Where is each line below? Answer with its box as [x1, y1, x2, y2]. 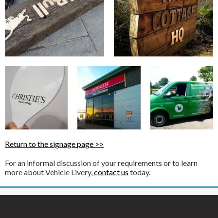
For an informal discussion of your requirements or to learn [5, 158, 198, 167]
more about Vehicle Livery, [5, 167, 92, 177]
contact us [92, 167, 128, 177]
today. [128, 167, 150, 177]
